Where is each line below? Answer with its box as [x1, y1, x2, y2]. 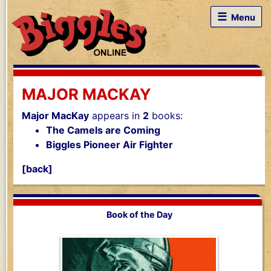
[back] [22, 163, 53, 175]
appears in [89, 109, 143, 122]
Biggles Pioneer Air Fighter [46, 139, 173, 151]
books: [149, 109, 183, 122]
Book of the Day [106, 209, 172, 220]
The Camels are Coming [46, 124, 160, 137]
